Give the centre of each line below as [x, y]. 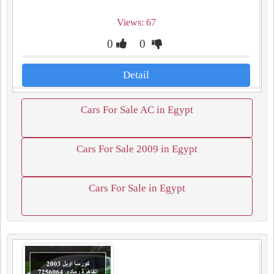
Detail [136, 75]
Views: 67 [136, 22]
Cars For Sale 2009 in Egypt [137, 149]
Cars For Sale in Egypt [137, 188]
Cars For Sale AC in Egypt [137, 110]
